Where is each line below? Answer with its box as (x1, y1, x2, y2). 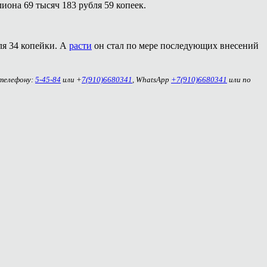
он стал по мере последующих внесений (92, 40, 259, 51)
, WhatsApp (132, 75, 171, 85)
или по (227, 75, 251, 85)
